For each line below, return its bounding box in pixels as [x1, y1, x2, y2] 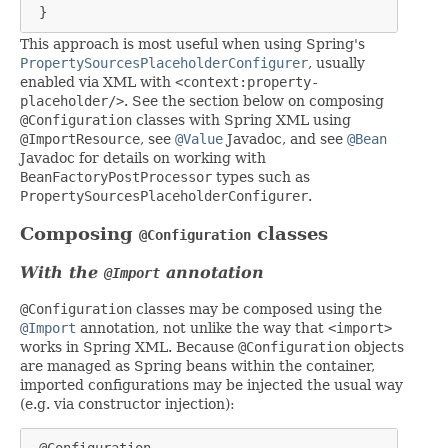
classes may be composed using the [132, 301, 382, 318]
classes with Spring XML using [132, 112, 351, 129]
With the [20, 263, 104, 283]
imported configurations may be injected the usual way [20, 377, 403, 394]
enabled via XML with [20, 74, 175, 91]
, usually [308, 55, 365, 72]
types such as [212, 169, 310, 186]
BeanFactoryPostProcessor [20, 169, 212, 186]
